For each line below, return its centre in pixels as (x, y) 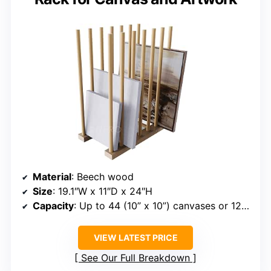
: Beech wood (103, 177)
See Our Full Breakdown (135, 258)
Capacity (53, 206)
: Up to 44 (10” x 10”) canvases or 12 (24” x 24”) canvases (158, 206)
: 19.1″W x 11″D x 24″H (103, 191)
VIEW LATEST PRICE (135, 238)
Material (52, 177)
